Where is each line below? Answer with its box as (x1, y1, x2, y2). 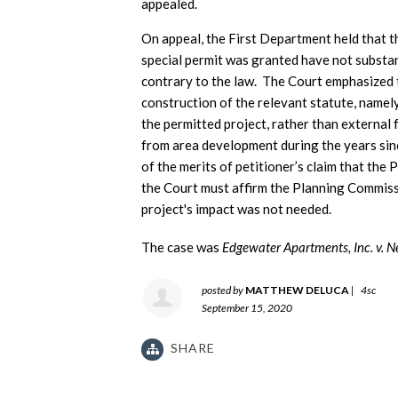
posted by (202, 283, 245, 298)
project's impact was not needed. (141, 201, 331, 218)
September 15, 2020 (202, 301, 292, 315)
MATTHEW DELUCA (245, 283, 349, 298)
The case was (141, 239, 222, 256)
